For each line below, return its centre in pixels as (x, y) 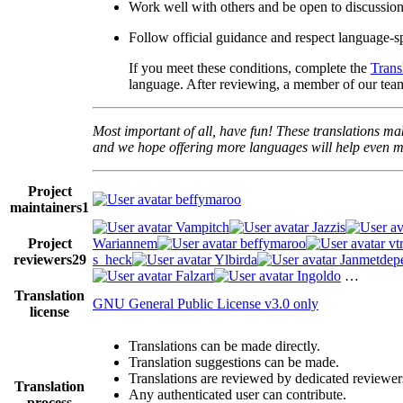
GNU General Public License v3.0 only (206, 303)
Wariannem (125, 243)
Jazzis (327, 227)
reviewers (42, 259)
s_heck (112, 259)
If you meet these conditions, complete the (250, 68)
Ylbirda (234, 259)
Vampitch (201, 227)
